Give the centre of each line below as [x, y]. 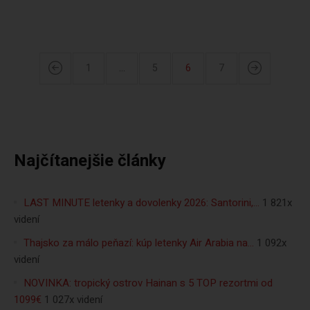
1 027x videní [73, 300]
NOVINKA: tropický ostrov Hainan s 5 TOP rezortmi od [148, 283]
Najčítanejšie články [90, 161]
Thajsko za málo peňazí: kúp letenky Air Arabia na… [139, 243]
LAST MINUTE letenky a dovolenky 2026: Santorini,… [142, 203]
